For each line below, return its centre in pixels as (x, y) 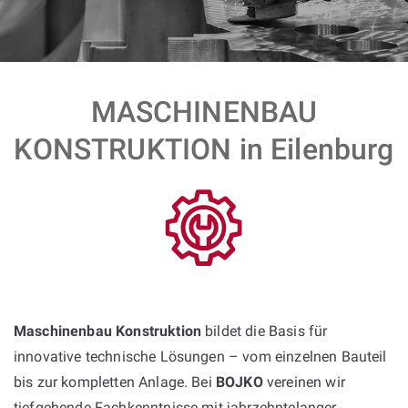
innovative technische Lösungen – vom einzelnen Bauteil (200, 356)
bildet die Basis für (265, 331)
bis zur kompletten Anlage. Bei (115, 382)
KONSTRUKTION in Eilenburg (204, 149)
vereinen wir (304, 382)
